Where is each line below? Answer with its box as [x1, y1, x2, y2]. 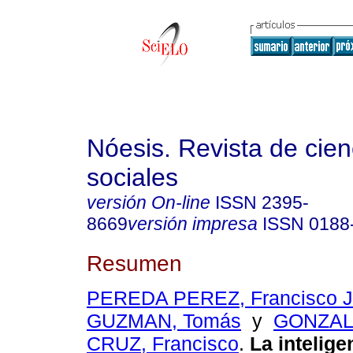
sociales [87, 163, 178, 191]
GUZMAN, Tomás [87, 310, 241, 333]
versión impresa [128, 214, 258, 234]
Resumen [87, 250, 182, 276]
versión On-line [87, 192, 210, 213]
